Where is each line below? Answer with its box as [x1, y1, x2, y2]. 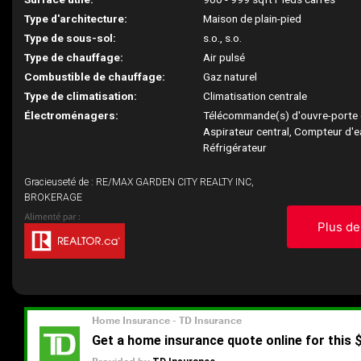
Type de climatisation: [24, 89, 137, 102]
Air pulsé [203, 51, 246, 64]
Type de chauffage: [24, 51, 123, 64]
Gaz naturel [203, 70, 258, 83]
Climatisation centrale [203, 89, 308, 102]
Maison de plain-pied [203, 12, 302, 25]
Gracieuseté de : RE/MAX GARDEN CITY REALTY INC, [24, 176, 254, 188]
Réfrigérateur [203, 141, 268, 154]
